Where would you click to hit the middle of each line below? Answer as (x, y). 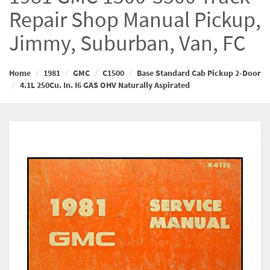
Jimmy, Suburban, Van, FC (127, 43)
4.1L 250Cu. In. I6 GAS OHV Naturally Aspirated (105, 85)
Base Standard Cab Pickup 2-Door (199, 73)
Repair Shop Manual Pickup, (135, 20)
